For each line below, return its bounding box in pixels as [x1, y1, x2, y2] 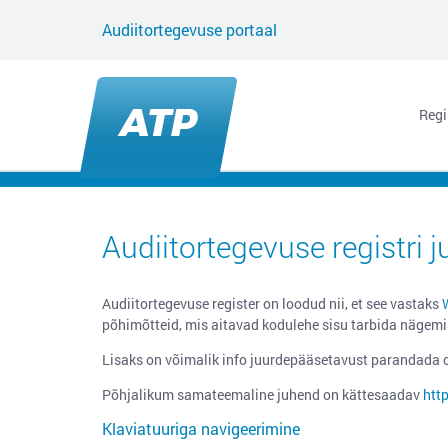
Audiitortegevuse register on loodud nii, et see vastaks [102, 294, 442, 313]
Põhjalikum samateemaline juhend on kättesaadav [102, 385, 423, 404]
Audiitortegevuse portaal [102, 19, 277, 40]
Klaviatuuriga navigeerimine [102, 418, 300, 439]
